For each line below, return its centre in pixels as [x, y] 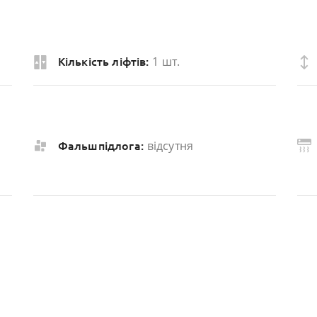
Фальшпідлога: [100, 145]
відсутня [170, 145]
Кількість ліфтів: [103, 62]
